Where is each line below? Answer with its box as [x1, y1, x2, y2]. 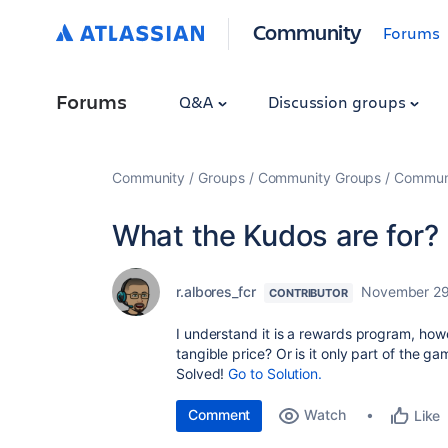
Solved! [176, 365, 229, 382]
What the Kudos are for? [112, 218, 439, 253]
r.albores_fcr [176, 283, 256, 300]
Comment [188, 406, 251, 423]
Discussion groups [267, 91, 410, 112]
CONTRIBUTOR [268, 286, 348, 300]
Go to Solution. [228, 365, 323, 382]
